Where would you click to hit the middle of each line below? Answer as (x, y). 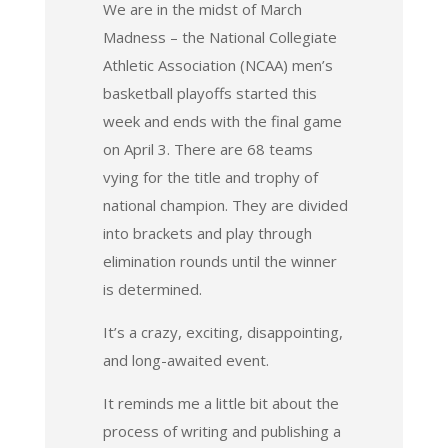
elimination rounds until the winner (219, 260)
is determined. (152, 288)
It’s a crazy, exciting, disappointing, (222, 331)
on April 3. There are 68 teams (207, 148)
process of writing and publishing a (221, 430)
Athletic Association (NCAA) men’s (217, 64)
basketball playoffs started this (209, 92)
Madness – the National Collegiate (219, 36)
